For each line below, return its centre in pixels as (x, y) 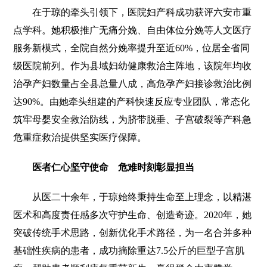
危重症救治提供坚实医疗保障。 (80, 138)
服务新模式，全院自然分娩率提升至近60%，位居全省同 (132, 48)
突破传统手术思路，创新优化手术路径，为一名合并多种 (133, 233)
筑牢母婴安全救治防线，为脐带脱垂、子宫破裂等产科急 (133, 120)
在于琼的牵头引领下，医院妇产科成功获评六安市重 (133, 13)
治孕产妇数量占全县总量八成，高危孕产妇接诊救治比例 (133, 84)
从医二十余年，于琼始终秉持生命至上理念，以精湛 (133, 197)
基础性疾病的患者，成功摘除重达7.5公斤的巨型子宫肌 (129, 251)
